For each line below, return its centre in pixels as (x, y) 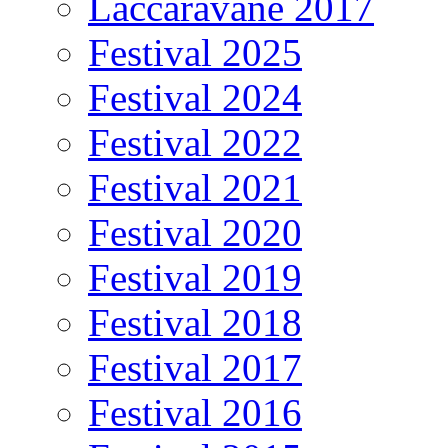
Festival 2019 (195, 277)
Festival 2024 (195, 97)
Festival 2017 (195, 367)
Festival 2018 (195, 322)
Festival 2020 (195, 232)
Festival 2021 (195, 187)
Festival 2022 (195, 142)
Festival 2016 (195, 412)
